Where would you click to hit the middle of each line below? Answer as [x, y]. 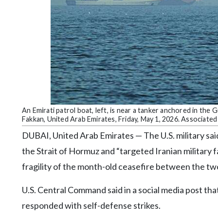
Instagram [23, 100]
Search [18, 44]
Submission [25, 12]
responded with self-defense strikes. [91, 206]
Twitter [19, 82]
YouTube [21, 138]
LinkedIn [20, 119]
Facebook [22, 63]
